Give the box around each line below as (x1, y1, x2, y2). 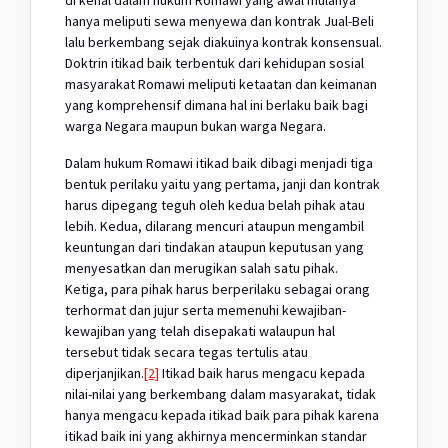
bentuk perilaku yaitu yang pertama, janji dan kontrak (65, 174, 380, 193)
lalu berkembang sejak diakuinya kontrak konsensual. (65, 32, 382, 51)
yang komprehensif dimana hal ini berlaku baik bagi (65, 95, 368, 114)
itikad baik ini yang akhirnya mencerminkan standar (65, 426, 367, 445)
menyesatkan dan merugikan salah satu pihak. (65, 258, 338, 277)
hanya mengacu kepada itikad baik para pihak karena (65, 405, 379, 424)
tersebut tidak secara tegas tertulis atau (65, 342, 308, 361)
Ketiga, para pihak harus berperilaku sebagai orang (65, 279, 370, 298)
